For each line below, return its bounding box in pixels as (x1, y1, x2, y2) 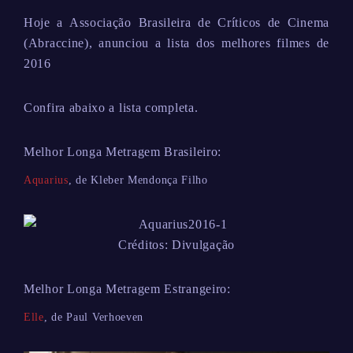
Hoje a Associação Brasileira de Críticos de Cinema (24, 16, 329, 29)
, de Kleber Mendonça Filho (68, 174, 208, 186)
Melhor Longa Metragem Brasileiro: (24, 145, 222, 158)
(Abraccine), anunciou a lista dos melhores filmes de (24, 36, 329, 50)
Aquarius (24, 174, 69, 186)
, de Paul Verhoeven (43, 311, 144, 323)
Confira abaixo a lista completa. (24, 101, 199, 114)
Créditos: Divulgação (118, 238, 235, 251)
